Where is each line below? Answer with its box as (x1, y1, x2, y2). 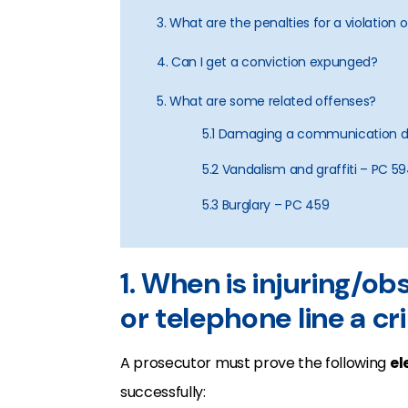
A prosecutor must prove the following (120, 352, 390, 373)
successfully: (120, 382, 206, 403)
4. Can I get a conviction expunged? (157, 53, 378, 71)
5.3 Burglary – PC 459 (202, 196, 330, 214)
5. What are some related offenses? (157, 92, 377, 110)
